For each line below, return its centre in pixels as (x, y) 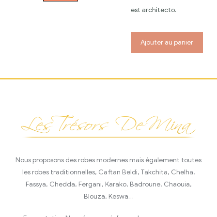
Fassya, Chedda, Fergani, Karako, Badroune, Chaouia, (108, 185)
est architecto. (154, 10)
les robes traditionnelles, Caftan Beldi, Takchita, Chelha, (108, 172)
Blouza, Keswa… (108, 197)
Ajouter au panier (167, 43)
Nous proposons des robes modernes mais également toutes (108, 160)
